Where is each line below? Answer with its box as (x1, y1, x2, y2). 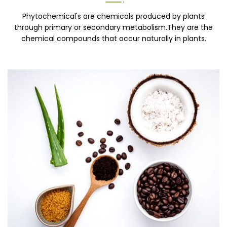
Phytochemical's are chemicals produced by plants (22, 11, 205, 22)
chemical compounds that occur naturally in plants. (21, 33, 206, 44)
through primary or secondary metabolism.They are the (14, 22, 213, 33)
